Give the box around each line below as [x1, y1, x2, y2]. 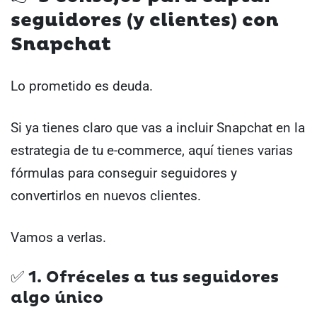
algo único [11, 288, 103, 309]
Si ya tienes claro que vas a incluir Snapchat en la [11, 120, 305, 137]
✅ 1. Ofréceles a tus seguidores [11, 267, 279, 288]
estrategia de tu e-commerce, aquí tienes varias [11, 142, 293, 159]
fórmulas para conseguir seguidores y [11, 165, 237, 182]
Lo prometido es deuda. [11, 78, 153, 95]
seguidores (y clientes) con [11, 9, 279, 33]
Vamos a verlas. [11, 229, 106, 246]
